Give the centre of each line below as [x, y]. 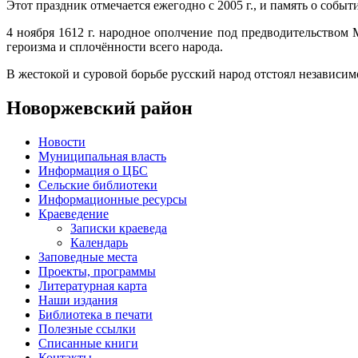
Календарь [99, 242]
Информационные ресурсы [113, 199]
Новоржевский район [99, 107]
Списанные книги [88, 343]
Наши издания [78, 300]
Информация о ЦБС [93, 170]
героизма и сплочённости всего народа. [115, 46]
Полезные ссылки [87, 328]
